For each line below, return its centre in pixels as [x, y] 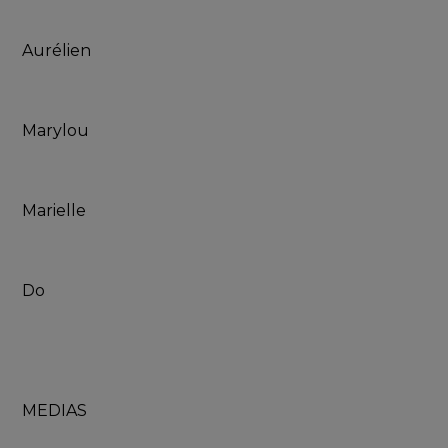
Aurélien [57, 51]
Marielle [54, 211]
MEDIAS [55, 411]
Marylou [56, 131]
